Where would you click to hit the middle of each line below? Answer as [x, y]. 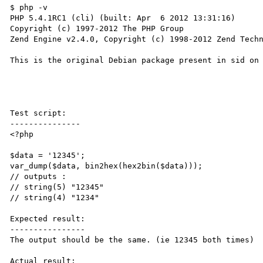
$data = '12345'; [48, 155]
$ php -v [29, 7]
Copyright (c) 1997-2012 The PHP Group [97, 28]
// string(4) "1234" [55, 197]
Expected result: [48, 218]
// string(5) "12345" [57, 187]
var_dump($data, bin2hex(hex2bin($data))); [107, 166]
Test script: [38, 113]
